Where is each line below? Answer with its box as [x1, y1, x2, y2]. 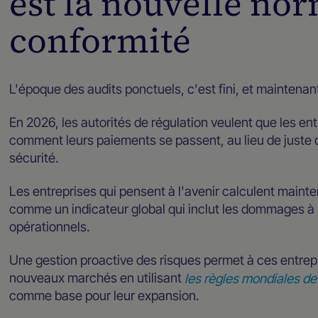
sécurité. [9, 149, 59, 165]
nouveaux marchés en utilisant [9, 270, 185, 286]
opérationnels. [9, 219, 90, 235]
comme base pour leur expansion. [9, 287, 199, 304]
